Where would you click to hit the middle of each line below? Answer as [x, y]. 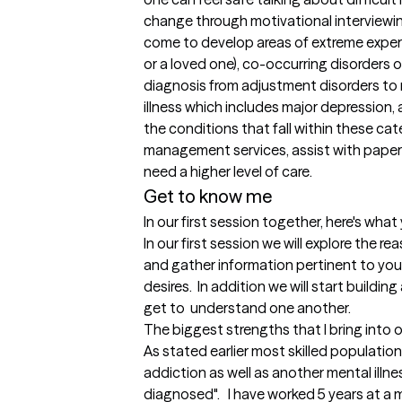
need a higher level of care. [228, 172]
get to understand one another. [247, 308]
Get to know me [208, 197]
